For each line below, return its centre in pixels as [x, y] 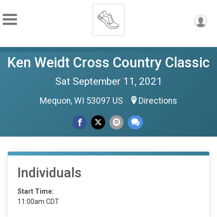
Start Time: [36, 191]
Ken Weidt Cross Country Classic [108, 62]
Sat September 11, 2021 [108, 81]
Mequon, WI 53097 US [82, 101]
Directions [158, 101]
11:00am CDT [38, 201]
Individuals [49, 173]
